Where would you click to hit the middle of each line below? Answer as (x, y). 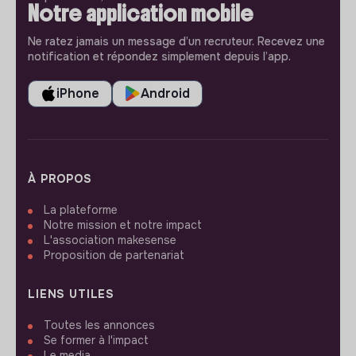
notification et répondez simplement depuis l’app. (159, 57)
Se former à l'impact (96, 341)
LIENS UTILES (72, 294)
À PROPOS (60, 179)
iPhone (78, 94)
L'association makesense (110, 240)
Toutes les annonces (99, 325)
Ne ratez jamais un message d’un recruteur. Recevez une (176, 42)
